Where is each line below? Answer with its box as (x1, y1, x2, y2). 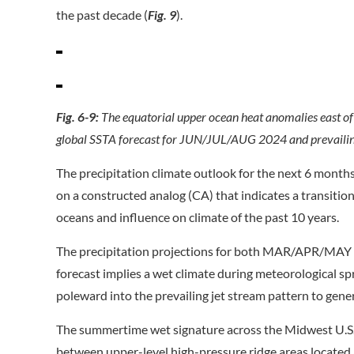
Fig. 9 (148, 7, 177, 22)
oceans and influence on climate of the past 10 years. (56, 209, 340, 224)
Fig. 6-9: (56, 109, 102, 124)
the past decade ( (56, 7, 149, 22)
